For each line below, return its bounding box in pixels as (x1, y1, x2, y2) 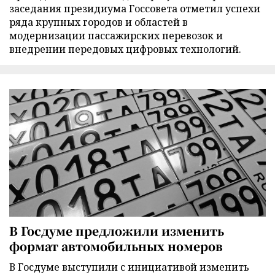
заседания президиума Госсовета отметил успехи (9, 2, 260, 16)
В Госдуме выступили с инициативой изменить (9, 260, 249, 274)
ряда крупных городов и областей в (9, 15, 188, 29)
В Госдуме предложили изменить (9, 222, 224, 239)
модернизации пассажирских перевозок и (9, 29, 223, 43)
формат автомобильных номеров (9, 237, 223, 254)
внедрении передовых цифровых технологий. (9, 42, 241, 56)
